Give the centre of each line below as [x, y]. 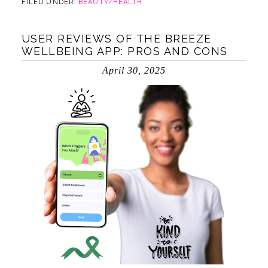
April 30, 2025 [134, 70]
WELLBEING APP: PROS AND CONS [124, 51]
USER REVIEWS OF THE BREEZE [116, 39]
